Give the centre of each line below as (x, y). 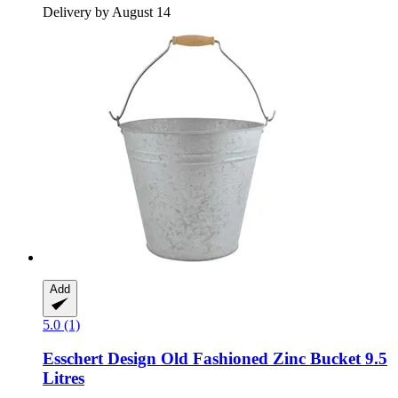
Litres (64, 378)
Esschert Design (99, 359)
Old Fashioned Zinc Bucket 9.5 (272, 359)
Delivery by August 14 (107, 12)
